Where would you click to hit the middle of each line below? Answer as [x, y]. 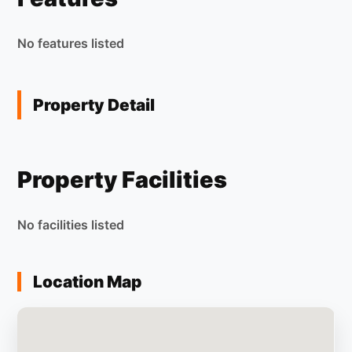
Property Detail [94, 105]
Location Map [88, 282]
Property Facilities [123, 180]
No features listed [71, 44]
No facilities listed [71, 225]
